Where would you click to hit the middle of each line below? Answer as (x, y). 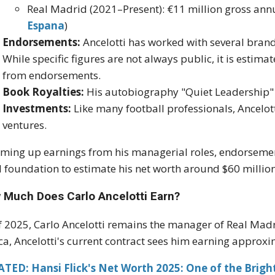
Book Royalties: (44, 92)
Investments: (37, 109)
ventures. (25, 125)
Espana (46, 26)
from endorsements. (52, 76)
